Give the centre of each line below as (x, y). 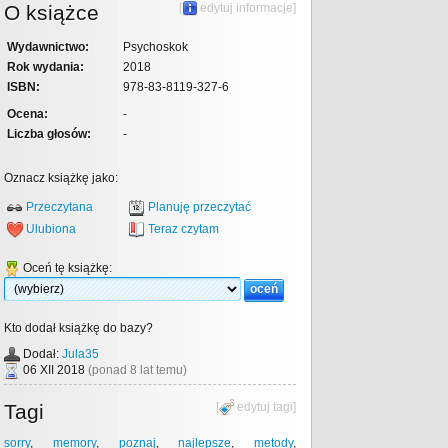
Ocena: (27, 114)
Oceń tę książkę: (66, 268)
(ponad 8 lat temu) (137, 370)
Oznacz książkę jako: (61, 178)
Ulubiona (51, 229)
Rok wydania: (45, 67)
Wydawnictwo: (48, 47)
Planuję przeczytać (199, 207)
